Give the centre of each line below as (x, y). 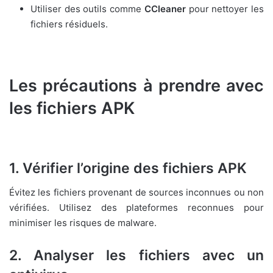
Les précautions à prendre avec (136, 86)
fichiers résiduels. (69, 24)
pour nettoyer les (225, 9)
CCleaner (165, 9)
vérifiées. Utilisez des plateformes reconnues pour (136, 208)
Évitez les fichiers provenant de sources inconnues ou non (136, 193)
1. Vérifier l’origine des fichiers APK (128, 168)
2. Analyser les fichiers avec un (136, 256)
